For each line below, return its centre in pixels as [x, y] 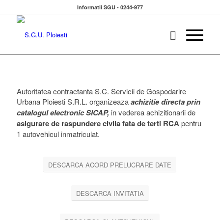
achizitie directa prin [165, 101]
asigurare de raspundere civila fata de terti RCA [98, 123]
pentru [190, 123]
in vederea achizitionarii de [152, 112]
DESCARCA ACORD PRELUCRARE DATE [110, 165]
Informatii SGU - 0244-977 [110, 7]
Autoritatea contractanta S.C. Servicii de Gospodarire [101, 91]
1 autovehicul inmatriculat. [58, 134]
